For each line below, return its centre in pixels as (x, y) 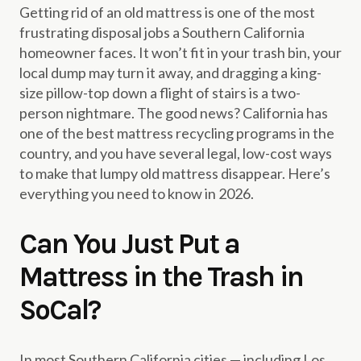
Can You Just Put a (129, 243)
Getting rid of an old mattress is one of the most (167, 12)
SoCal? (60, 309)
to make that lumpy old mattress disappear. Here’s (175, 173)
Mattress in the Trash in (161, 276)
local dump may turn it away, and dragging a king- (170, 73)
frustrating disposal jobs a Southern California (162, 32)
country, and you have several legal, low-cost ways (176, 153)
